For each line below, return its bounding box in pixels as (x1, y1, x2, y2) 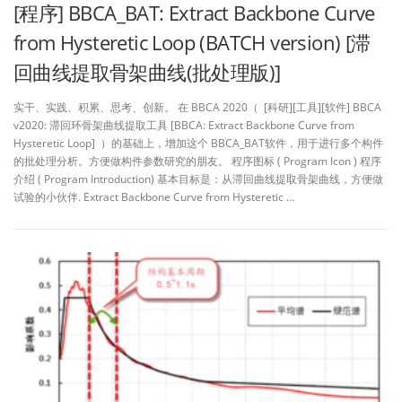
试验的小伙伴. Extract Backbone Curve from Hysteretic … (13, 188, 294, 205)
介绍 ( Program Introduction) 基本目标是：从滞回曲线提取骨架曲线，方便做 (13, 170, 383, 187)
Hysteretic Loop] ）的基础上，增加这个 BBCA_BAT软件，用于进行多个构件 (13, 135, 383, 151)
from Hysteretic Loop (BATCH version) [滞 (13, 28, 371, 56)
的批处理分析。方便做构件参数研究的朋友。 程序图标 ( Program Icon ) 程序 (13, 153, 381, 169)
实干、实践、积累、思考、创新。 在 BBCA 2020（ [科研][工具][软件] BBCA (13, 99, 381, 115)
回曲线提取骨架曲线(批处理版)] (13, 57, 281, 85)
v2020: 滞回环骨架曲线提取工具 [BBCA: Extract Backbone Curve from (13, 117, 354, 133)
